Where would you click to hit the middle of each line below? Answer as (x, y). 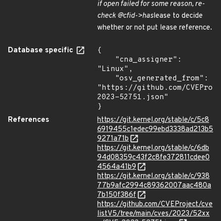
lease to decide (178, 16)
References (29, 120)
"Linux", (115, 69)
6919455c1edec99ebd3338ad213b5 (155, 129)
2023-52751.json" (133, 97)
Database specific (41, 51)
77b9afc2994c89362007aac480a (154, 186)
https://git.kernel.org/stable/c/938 (153, 176)
